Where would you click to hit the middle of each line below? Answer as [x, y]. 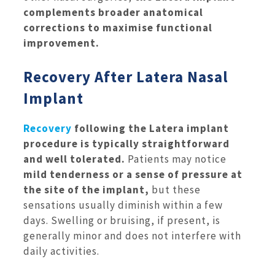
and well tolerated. [76, 159]
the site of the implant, [86, 190]
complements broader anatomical [113, 12]
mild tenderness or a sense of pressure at [133, 175]
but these [175, 190]
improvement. [61, 43]
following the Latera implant [152, 129]
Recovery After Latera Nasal [126, 77]
